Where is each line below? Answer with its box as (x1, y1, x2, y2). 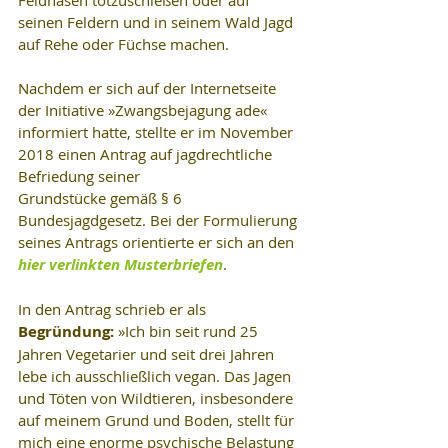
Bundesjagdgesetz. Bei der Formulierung (18, 209, 301, 230)
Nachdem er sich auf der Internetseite (18, 77, 280, 98)
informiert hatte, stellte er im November (18, 121, 297, 142)
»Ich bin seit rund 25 (118, 320, 262, 341)
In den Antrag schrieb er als (18, 298, 210, 319)
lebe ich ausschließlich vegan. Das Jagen (18, 365, 295, 386)
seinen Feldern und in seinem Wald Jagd (18, 11, 297, 32)
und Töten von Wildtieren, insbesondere (18, 387, 297, 408)
